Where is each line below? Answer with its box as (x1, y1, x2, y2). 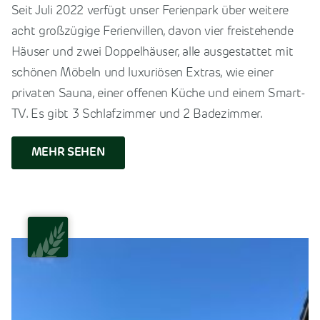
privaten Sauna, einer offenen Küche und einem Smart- (11, 88, 306, 101)
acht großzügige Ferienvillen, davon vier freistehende (11, 26, 294, 39)
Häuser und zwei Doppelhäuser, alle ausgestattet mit (11, 46, 294, 59)
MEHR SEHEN (31, 147, 105, 159)
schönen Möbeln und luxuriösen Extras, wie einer (11, 67, 274, 80)
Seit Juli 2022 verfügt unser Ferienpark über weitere (11, 5, 289, 18)
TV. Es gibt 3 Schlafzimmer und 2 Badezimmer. (11, 109, 263, 121)
